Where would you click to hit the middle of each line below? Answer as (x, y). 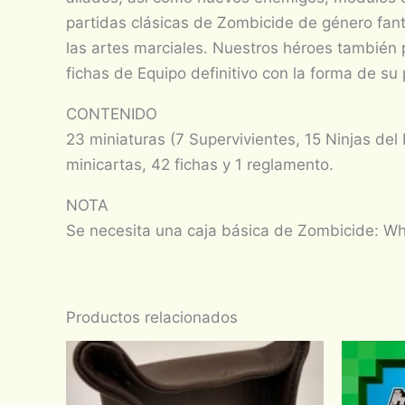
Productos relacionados (152, 317)
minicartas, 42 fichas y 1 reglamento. (200, 164)
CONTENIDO (112, 113)
